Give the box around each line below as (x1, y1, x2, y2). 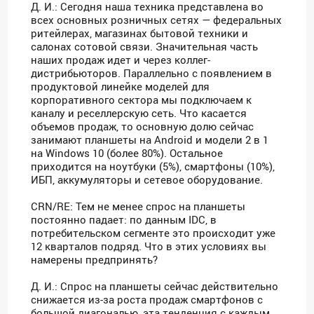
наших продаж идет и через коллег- (31, 53, 211, 67)
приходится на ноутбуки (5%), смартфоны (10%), (31, 159, 275, 174)
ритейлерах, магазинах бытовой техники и (31, 26, 249, 41)
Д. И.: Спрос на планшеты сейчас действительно (31, 279, 279, 294)
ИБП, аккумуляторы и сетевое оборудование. (31, 172, 264, 187)
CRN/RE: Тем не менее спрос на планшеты (31, 199, 246, 214)
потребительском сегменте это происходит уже (31, 226, 276, 240)
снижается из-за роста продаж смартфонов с (31, 292, 264, 307)
